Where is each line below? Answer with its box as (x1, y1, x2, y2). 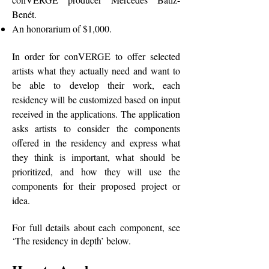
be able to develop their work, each (12, 79, 180, 91)
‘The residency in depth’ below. (12, 234, 131, 247)
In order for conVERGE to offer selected (12, 50, 180, 62)
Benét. (12, 8, 37, 20)
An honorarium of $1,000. (12, 22, 112, 35)
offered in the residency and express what (12, 136, 180, 149)
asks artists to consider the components (12, 122, 180, 134)
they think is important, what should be (12, 151, 180, 163)
